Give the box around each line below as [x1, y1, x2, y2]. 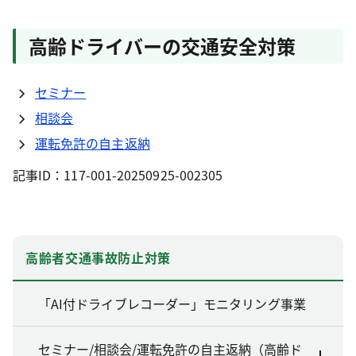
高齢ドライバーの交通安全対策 [29, 32, 296, 60]
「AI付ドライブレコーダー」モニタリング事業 [38, 294, 306, 313]
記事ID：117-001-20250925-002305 [13, 165, 223, 184]
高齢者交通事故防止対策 [25, 248, 172, 267]
